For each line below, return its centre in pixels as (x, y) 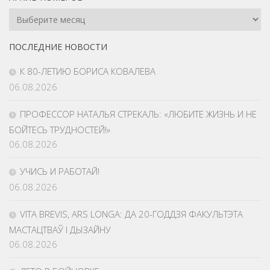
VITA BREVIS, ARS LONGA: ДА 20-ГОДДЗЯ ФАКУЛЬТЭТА (131, 214)
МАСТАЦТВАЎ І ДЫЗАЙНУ (60, 230)
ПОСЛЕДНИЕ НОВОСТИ (58, 47)
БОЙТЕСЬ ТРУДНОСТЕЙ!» (60, 130)
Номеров (28, 30)
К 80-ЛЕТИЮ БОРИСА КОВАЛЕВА (88, 71)
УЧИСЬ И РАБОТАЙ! (60, 171)
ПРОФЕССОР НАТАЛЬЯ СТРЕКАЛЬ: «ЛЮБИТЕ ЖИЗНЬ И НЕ (138, 114)
